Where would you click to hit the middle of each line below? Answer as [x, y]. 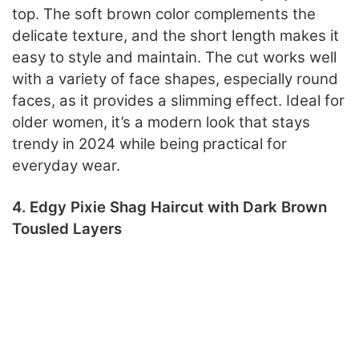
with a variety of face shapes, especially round [175, 79]
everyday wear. [66, 165]
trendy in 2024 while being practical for [149, 143]
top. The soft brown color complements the [164, 14]
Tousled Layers [67, 228]
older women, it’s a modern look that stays [161, 122]
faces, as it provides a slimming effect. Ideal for [178, 100]
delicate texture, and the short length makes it [175, 35]
